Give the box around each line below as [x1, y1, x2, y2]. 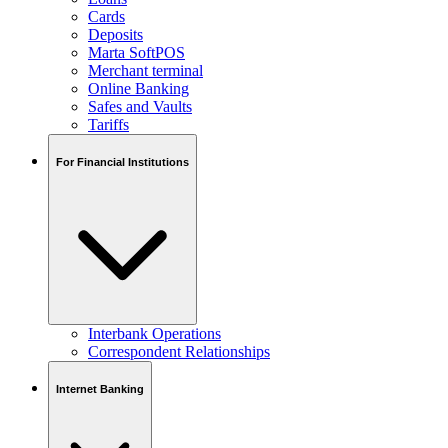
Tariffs [88, 116, 129, 134]
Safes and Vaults [88, 98, 192, 116]
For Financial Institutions [56, 155, 189, 168]
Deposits [88, 26, 143, 44]
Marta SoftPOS [88, 44, 185, 62]
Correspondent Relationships [88, 343, 270, 361]
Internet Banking [56, 382, 144, 395]
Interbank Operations [88, 325, 221, 343]
